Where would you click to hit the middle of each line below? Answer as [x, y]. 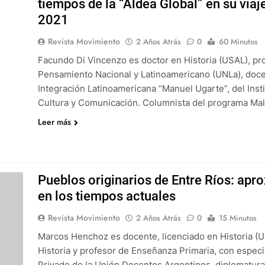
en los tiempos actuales [106, 196]
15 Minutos [237, 218]
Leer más [54, 122]
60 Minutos [238, 42]
